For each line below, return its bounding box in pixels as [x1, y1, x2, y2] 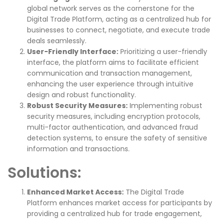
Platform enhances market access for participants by [27, 198, 212, 208]
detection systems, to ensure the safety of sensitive [27, 133, 207, 143]
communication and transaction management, [27, 68, 192, 79]
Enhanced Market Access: [27, 187, 124, 197]
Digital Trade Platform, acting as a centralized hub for [27, 14, 211, 25]
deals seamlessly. [27, 36, 86, 46]
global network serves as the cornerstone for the [27, 3, 194, 14]
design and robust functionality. [27, 90, 136, 100]
